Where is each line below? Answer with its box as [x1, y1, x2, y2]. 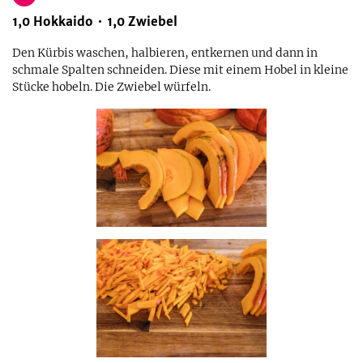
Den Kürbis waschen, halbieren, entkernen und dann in [12, 45, 318, 60]
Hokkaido [33, 14, 93, 29]
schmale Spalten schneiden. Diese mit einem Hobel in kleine [12, 62, 348, 77]
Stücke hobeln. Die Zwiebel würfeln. [12, 79, 211, 94]
